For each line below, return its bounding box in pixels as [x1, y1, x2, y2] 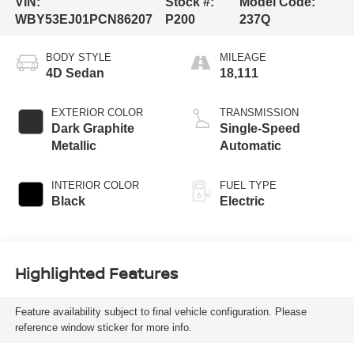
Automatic [220, 138, 281, 153]
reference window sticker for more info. [14, 322, 192, 334]
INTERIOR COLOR [51, 179, 139, 191]
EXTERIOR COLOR [51, 106, 143, 119]
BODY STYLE [45, 51, 111, 63]
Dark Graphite [51, 121, 134, 135]
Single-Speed [220, 121, 300, 135]
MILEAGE [220, 51, 266, 63]
